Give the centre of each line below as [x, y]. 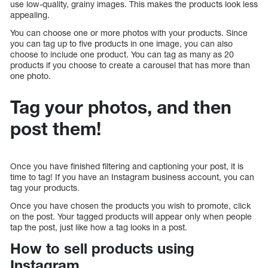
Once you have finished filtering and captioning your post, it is [127, 166]
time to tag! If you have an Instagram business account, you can [132, 176]
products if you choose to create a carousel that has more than [130, 65]
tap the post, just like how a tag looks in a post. [99, 227]
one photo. [31, 75]
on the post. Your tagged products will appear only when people [131, 216]
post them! [56, 128]
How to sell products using [102, 248]
